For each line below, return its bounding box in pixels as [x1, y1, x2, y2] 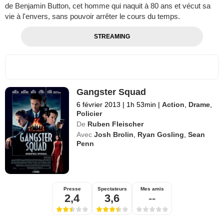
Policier [76, 109, 102, 118]
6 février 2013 [76, 100, 121, 109]
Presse [63, 186, 81, 192]
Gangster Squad [76, 87, 146, 97]
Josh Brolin [94, 130, 134, 139]
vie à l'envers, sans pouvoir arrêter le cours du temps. [5, 12, 180, 21]
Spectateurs [97, 186, 127, 192]
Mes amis [140, 186, 164, 192]
